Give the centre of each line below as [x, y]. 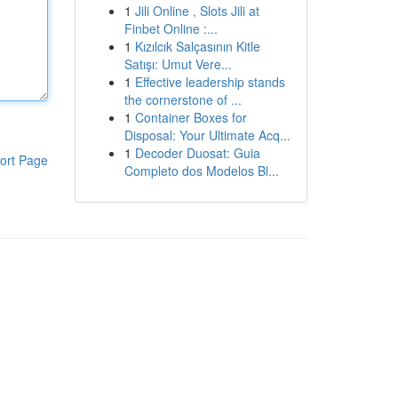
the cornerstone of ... [183, 99]
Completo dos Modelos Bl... [201, 171]
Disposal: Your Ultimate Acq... [207, 135]
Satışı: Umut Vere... [178, 64]
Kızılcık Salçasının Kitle [197, 46]
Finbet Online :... [171, 28]
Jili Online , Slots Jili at [197, 11]
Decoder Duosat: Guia [197, 153]
